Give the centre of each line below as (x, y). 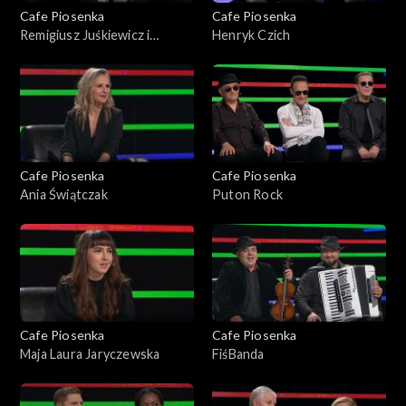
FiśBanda (238, 353)
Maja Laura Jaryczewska (90, 353)
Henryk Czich (251, 34)
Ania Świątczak (64, 194)
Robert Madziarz (69, 53)
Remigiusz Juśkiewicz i (85, 34)
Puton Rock (247, 194)
